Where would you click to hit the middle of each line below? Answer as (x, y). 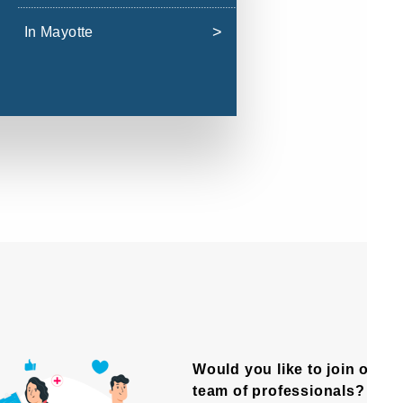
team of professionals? (278, 391)
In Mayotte (58, 32)
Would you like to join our (288, 370)
